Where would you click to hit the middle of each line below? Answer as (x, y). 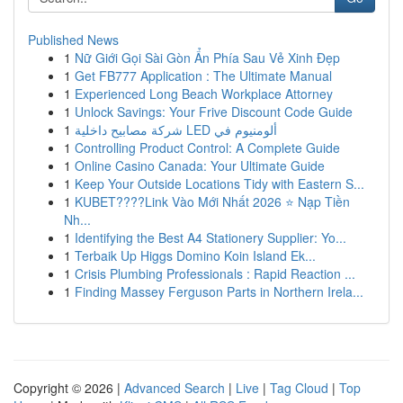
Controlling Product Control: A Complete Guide (207, 148)
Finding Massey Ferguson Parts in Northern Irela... (219, 291)
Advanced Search (175, 388)
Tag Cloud (299, 388)
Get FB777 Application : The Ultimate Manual (203, 76)
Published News (73, 40)
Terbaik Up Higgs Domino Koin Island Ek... (195, 255)
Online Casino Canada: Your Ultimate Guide (200, 166)
